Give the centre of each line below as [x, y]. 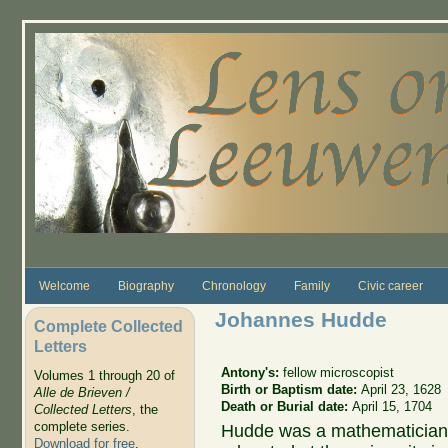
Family [311, 285]
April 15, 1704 [392, 406]
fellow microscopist [339, 372]
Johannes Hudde [300, 319]
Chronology [233, 285]
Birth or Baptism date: [291, 389]
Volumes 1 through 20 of [104, 376]
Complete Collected [108, 325]
